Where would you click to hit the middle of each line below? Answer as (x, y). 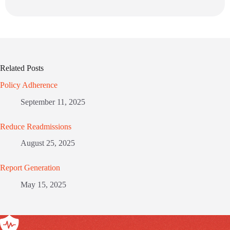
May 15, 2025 (43, 185)
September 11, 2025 (53, 102)
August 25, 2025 (48, 143)
